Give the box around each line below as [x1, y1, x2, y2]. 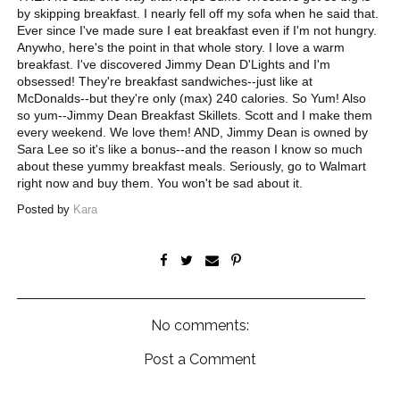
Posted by [17, 203, 74, 216]
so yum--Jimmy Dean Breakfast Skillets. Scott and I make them [17, 107, 373, 122]
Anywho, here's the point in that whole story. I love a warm [17, 39, 346, 54]
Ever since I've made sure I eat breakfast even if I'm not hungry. [17, 22, 378, 37]
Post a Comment [144, 350, 256, 368]
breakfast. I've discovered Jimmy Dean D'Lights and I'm [17, 56, 331, 71]
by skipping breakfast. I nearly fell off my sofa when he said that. [17, 5, 379, 21]
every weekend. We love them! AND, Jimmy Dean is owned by [17, 124, 369, 139]
